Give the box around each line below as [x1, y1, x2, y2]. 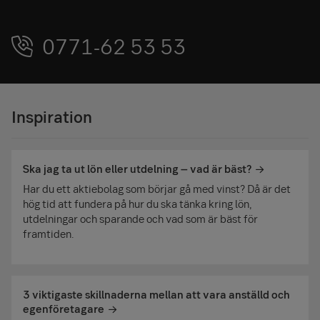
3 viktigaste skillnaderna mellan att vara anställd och [23, 287, 290, 302]
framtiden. [23, 226, 74, 241]
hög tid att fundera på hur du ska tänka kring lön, [23, 196, 252, 211]
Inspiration [11, 106, 92, 128]
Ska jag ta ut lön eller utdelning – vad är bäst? [23, 161, 251, 176]
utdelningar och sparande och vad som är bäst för [23, 211, 258, 226]
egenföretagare [23, 301, 104, 316]
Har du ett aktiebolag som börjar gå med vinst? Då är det [23, 181, 291, 196]
